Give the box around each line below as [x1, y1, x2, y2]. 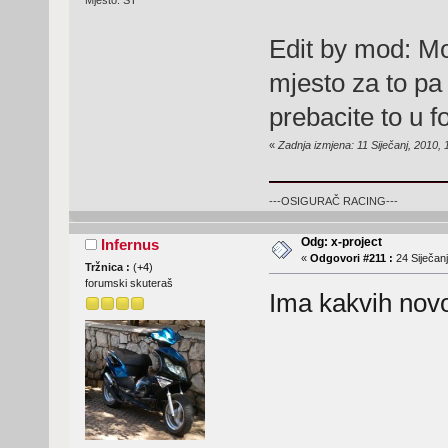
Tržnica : [84, 260, 133, 273]
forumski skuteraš [84, 276, 173, 289]
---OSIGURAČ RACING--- [268, 194, 398, 207]
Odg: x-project [300, 234, 382, 249]
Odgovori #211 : [309, 251, 393, 264]
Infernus [101, 235, 160, 253]
